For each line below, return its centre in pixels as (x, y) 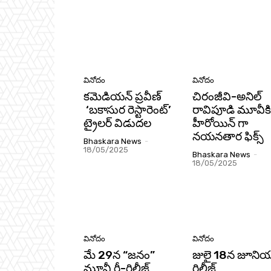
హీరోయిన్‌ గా (220, 123)
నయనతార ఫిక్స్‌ (228, 136)
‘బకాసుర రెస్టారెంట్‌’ (127, 109)
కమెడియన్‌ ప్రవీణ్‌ (122, 96)
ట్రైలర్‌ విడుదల (117, 123)
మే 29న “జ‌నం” (119, 255)
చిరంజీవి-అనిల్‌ (227, 96)
